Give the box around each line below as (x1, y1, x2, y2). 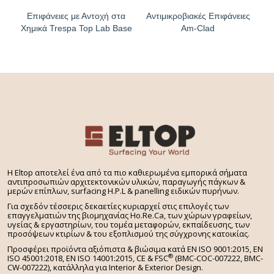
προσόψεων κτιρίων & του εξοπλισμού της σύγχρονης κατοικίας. (7, 228, 250, 240)
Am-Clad (181, 23, 215, 33)
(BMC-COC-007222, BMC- (173, 253, 263, 264)
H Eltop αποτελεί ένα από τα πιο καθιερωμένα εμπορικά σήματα (7, 167, 247, 179)
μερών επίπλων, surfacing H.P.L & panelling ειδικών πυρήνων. (7, 185, 239, 197)
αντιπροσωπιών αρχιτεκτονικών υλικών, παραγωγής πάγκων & (7, 176, 245, 188)
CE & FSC (136, 253, 168, 264)
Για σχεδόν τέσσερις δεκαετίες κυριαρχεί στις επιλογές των (7, 201, 229, 212)
